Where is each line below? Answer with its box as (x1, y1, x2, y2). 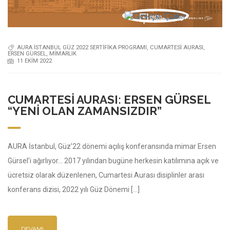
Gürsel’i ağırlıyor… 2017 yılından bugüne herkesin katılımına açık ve (8, 156, 219, 165)
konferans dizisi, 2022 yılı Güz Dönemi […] (8, 185, 140, 194)
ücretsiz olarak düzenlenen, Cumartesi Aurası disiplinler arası (8, 170, 204, 179)
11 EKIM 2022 (17, 57, 52, 65)
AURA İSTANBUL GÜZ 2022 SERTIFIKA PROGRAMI (17, 44, 147, 51)
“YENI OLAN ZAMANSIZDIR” (8, 104, 162, 118)
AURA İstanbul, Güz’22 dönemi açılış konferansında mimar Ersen (8, 142, 216, 150)
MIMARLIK (49, 50, 76, 57)
